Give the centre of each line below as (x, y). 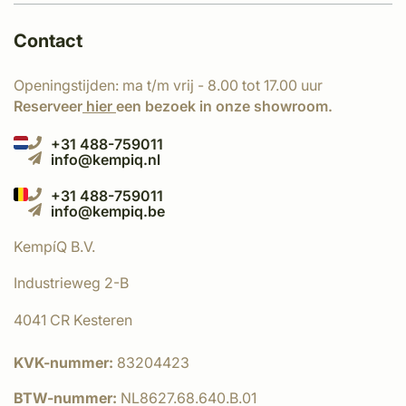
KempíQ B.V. (54, 246)
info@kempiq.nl (106, 159)
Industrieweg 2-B (71, 283)
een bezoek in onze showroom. (224, 106)
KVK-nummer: (65, 362)
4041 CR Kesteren (73, 320)
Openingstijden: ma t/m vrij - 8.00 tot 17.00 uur (168, 85)
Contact (48, 41)
